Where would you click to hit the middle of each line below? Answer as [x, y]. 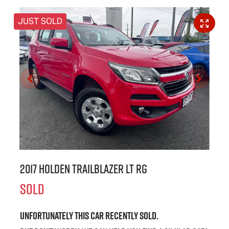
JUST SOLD [40, 21]
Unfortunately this [55, 216]
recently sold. [131, 216]
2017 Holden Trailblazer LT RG [84, 169]
